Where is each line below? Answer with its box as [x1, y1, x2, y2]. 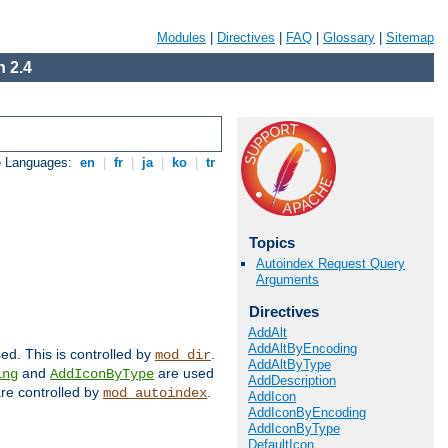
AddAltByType [248, 356, 331, 372]
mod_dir [155, 347, 211, 364]
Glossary [323, 30, 375, 45]
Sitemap [386, 30, 434, 45]
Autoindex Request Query [256, 256, 405, 272]
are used [154, 365, 214, 382]
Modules [157, 30, 206, 45]
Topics [248, 234, 295, 251]
